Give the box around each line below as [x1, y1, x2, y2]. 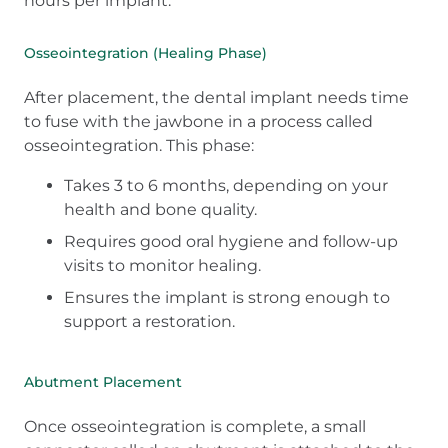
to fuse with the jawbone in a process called [24, 112, 373, 132]
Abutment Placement [24, 373, 182, 392]
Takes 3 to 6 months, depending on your [64, 176, 388, 196]
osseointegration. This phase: [24, 136, 254, 156]
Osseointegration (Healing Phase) [24, 44, 267, 63]
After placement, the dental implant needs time [24, 88, 409, 108]
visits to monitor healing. [64, 256, 261, 276]
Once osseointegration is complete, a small [24, 417, 366, 437]
